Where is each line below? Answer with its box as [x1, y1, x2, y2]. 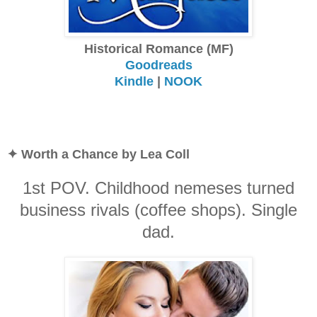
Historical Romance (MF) [83, 41, 234, 56]
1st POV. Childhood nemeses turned [23, 178, 294, 197]
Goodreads [125, 57, 192, 72]
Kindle [115, 74, 154, 88]
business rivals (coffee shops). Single [20, 200, 297, 219]
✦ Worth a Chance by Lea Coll [7, 146, 190, 161]
